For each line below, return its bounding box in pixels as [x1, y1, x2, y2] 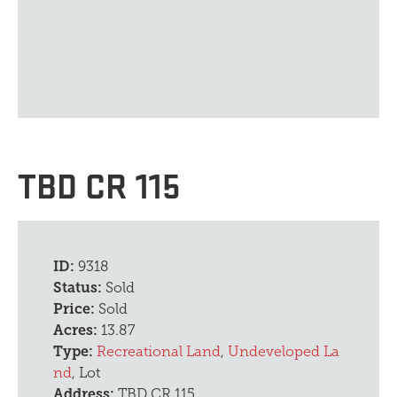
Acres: [53, 321, 101, 339]
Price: [53, 300, 98, 317]
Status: [53, 278, 105, 296]
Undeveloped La [228, 343, 339, 359]
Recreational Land [97, 343, 221, 359]
